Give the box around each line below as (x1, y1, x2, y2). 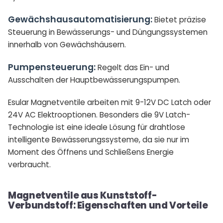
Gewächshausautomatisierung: (8, 13, 152, 25)
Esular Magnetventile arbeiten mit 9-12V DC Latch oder (8, 97, 211, 108)
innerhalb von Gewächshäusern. (8, 39, 126, 50)
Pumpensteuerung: (8, 61, 96, 73)
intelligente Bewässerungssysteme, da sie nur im (8, 134, 189, 145)
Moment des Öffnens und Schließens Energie (8, 147, 174, 157)
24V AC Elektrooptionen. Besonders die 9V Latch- (8, 110, 190, 120)
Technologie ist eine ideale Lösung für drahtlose (8, 122, 185, 132)
